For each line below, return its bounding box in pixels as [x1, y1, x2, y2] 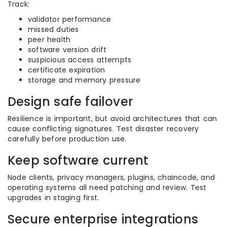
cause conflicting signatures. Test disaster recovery [8, 124, 199, 134]
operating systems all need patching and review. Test [8, 182, 207, 193]
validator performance [28, 14, 111, 24]
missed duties [28, 24, 79, 34]
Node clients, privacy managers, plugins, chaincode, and [8, 172, 215, 182]
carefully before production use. [8, 134, 127, 144]
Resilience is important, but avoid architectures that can [8, 113, 217, 124]
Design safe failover [8, 93, 133, 110]
